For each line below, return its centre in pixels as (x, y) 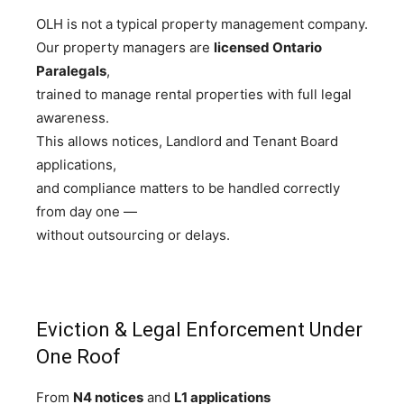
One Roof (78, 357)
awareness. (73, 118)
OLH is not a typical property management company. (202, 24)
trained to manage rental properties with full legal (194, 94)
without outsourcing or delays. (133, 235)
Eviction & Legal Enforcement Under (199, 330)
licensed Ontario (268, 47)
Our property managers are (125, 47)
